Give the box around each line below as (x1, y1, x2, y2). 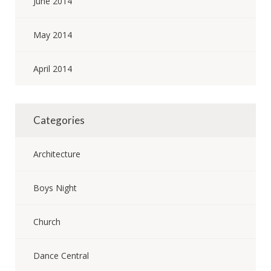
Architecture (33, 148, 80, 160)
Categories (33, 114, 85, 126)
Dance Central (33, 250, 89, 261)
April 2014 (33, 63, 72, 74)
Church (33, 216, 60, 227)
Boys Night (33, 182, 77, 194)
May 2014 (33, 29, 72, 41)
